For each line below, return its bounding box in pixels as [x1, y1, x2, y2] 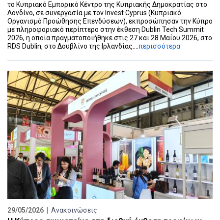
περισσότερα [138, 42, 180, 50]
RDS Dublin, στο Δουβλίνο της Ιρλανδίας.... [7, 42, 138, 50]
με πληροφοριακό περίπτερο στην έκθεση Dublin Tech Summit [7, 26, 204, 33]
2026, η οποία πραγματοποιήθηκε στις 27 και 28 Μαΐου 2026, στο [7, 34, 212, 42]
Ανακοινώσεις [51, 206, 97, 215]
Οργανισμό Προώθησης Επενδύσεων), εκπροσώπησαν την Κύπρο [7, 17, 213, 25]
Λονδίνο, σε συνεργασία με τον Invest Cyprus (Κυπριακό [7, 9, 181, 17]
